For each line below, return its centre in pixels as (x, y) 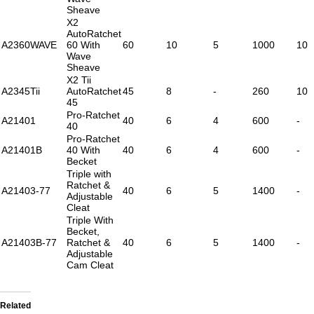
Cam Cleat (90, 265)
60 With (83, 45)
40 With (83, 150)
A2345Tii (21, 91)
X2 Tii (79, 80)
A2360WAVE (29, 45)
